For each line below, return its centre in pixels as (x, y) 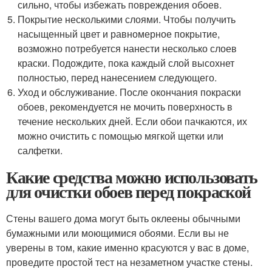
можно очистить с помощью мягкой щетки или (121, 136)
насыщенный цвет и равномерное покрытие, (119, 34)
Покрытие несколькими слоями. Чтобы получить (127, 19)
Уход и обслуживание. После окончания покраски (130, 92)
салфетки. (40, 150)
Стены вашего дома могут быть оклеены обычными (123, 218)
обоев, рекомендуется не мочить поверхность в (125, 107)
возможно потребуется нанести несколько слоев (127, 48)
